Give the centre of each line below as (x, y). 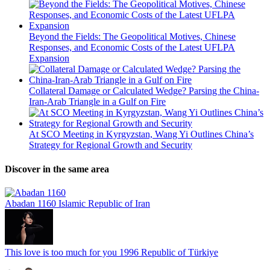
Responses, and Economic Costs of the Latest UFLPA (132, 48)
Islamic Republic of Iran (104, 203)
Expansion (49, 58)
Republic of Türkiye (180, 252)
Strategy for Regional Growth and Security (111, 145)
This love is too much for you (61, 252)
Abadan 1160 (30, 203)
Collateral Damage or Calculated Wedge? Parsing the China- (144, 91)
